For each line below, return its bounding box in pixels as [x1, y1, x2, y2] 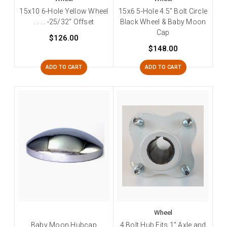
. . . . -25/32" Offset [33, 17, 94, 26]
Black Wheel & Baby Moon [120, 17, 206, 26]
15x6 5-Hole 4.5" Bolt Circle [119, 7, 208, 15]
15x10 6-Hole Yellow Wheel [19, 7, 108, 15]
